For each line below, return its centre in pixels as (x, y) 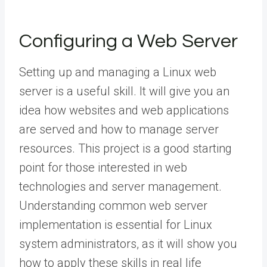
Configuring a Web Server (128, 41)
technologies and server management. (120, 186)
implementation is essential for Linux (116, 224)
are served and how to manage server (119, 129)
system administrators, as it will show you (128, 243)
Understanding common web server (113, 205)
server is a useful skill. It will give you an (124, 91)
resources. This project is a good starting (125, 148)
